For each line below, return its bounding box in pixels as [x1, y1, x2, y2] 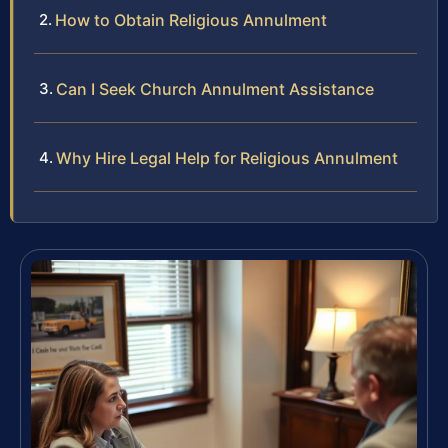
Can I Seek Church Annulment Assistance [56, 79, 374, 100]
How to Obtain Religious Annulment [55, 10, 327, 31]
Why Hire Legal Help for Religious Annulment [56, 148, 398, 169]
